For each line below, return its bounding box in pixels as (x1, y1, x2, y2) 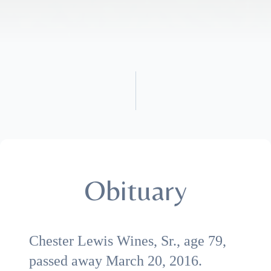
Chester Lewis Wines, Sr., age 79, (29, 233, 226, 249)
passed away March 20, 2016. (29, 253, 202, 269)
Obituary (84, 173, 187, 207)
